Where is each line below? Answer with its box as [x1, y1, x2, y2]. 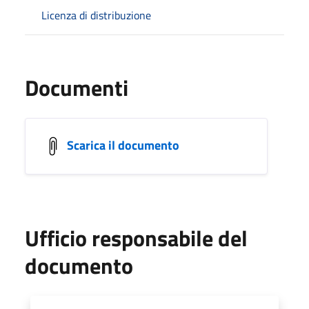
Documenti [25, 70, 128, 104]
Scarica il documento [67, 135, 179, 154]
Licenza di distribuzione [41, 6, 151, 23]
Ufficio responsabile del [25, 221, 248, 255]
